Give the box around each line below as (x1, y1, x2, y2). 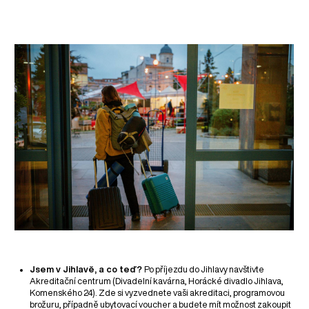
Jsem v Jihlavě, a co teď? (30, 265, 145, 275)
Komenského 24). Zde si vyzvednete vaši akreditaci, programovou (30, 288, 286, 298)
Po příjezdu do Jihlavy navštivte (144, 265, 265, 275)
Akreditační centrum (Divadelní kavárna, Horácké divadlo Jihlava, (30, 277, 284, 286)
